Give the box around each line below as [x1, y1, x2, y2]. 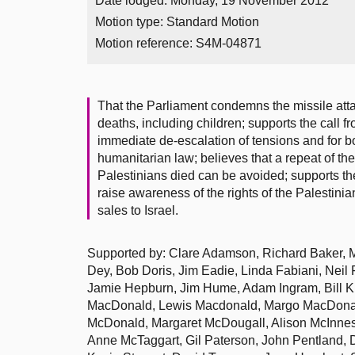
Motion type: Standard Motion [95, 15, 259, 29]
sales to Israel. [97, 204, 178, 217]
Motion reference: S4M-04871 [95, 36, 261, 50]
